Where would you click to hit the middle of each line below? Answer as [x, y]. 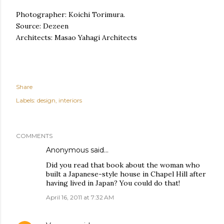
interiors [70, 100]
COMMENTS [34, 136]
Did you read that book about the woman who [123, 165]
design [46, 100]
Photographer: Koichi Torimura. [71, 14]
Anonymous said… [77, 150]
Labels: [26, 100]
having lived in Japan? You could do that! [113, 183]
